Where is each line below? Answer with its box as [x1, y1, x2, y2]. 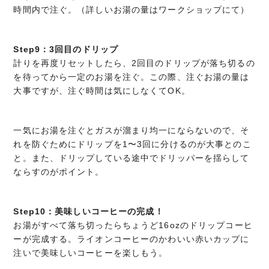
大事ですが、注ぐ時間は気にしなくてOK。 [13, 86, 190, 96]
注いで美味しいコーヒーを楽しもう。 [13, 248, 168, 258]
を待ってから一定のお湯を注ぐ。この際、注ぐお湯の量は [13, 72, 250, 82]
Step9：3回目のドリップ [13, 44, 119, 55]
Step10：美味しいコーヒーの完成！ [13, 207, 164, 217]
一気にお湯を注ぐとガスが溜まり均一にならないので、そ [13, 125, 250, 136]
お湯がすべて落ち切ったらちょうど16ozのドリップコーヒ [13, 220, 253, 231]
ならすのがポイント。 [13, 167, 104, 177]
